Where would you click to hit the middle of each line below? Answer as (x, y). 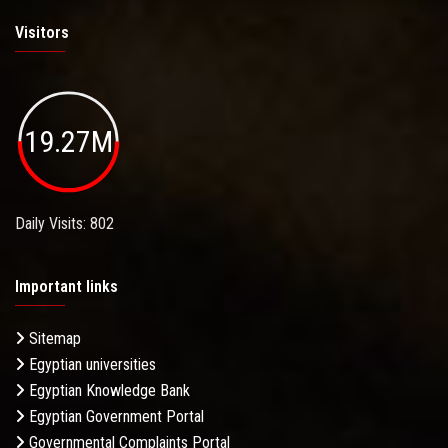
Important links (66, 287)
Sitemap (53, 339)
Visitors (42, 32)
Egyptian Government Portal (114, 417)
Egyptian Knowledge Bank (107, 391)
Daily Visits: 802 (64, 224)
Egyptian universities (90, 365)
